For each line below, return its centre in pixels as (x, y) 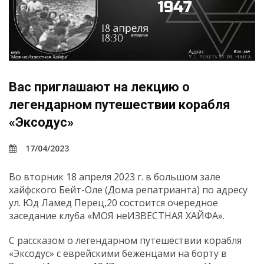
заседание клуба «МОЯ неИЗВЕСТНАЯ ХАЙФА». (117, 215)
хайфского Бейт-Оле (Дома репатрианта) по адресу (128, 189)
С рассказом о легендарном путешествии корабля (125, 240)
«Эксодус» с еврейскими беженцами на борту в (118, 253)
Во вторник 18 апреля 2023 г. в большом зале (115, 176)
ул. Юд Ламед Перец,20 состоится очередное (113, 202)
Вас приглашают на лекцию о (99, 87)
